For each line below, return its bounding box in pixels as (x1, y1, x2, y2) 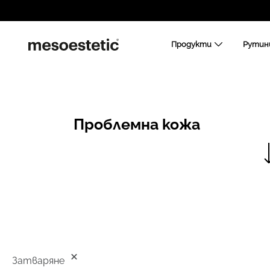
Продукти (171, 39, 212, 49)
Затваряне (12, 255, 64, 266)
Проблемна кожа (74, 115, 201, 133)
